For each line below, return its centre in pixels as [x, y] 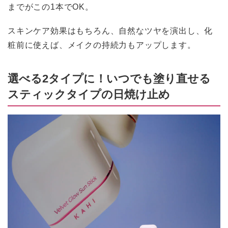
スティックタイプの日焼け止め [89, 93]
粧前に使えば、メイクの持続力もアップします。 [102, 45]
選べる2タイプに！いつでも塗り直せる [109, 77]
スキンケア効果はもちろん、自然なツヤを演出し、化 [110, 30]
